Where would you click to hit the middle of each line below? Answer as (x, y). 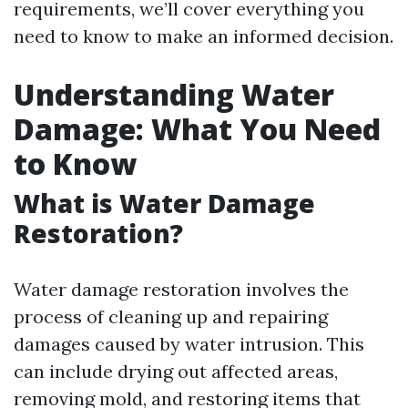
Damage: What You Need (197, 129)
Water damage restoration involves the (181, 289)
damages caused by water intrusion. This (189, 344)
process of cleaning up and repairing (171, 316)
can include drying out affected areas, (176, 371)
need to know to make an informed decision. (204, 36)
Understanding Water (174, 94)
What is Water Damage (164, 203)
